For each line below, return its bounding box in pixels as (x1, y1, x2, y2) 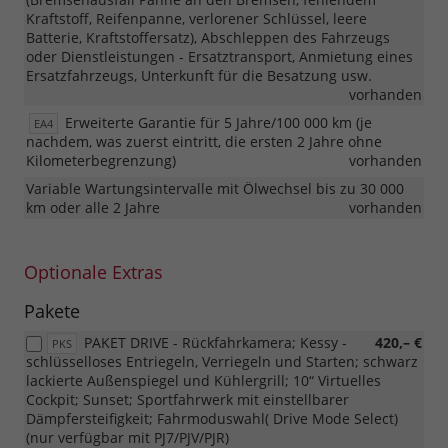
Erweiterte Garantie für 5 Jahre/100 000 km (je (65, 113, 372, 133)
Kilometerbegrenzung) (26, 151, 176, 171)
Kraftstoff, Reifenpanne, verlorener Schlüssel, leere (26, 9, 367, 29)
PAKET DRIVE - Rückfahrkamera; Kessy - (84, 333, 347, 353)
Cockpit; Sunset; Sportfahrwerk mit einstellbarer (26, 390, 349, 410)
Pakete (24, 299, 80, 324)
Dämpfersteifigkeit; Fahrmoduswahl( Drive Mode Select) (26, 409, 398, 429)
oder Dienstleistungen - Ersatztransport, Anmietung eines (26, 47, 413, 67)
